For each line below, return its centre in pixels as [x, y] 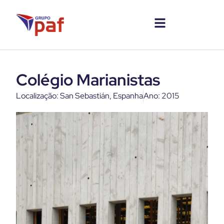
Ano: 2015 [161, 96]
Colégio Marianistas [88, 80]
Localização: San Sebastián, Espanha [79, 96]
